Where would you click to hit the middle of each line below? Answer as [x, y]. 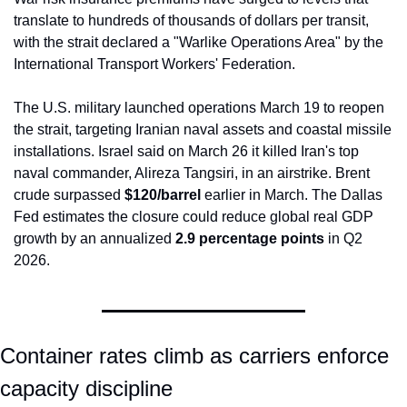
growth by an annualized [94, 239]
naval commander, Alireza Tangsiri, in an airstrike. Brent [192, 174]
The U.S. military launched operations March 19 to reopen [199, 108]
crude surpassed [69, 195]
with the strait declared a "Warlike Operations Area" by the [199, 43]
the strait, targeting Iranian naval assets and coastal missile [203, 130]
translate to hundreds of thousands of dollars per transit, [191, 21]
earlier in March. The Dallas [292, 195]
